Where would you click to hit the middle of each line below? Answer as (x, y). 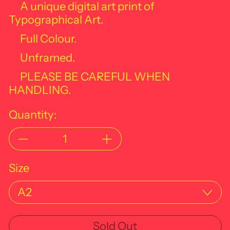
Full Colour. (48, 39)
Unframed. (47, 57)
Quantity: (33, 114)
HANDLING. (40, 90)
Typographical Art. (56, 20)
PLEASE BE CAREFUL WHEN (95, 76)
